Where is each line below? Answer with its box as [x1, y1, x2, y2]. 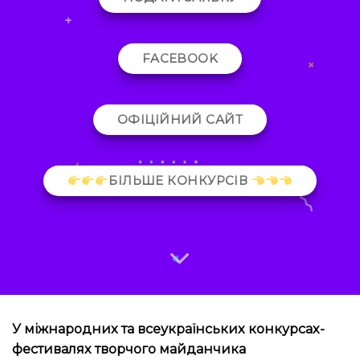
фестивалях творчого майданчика [12, 341, 246, 358]
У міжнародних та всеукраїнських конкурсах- [12, 321, 325, 337]
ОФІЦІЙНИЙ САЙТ [117, 112, 243, 128]
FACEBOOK [141, 51, 219, 67]
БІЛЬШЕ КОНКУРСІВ [108, 173, 252, 189]
